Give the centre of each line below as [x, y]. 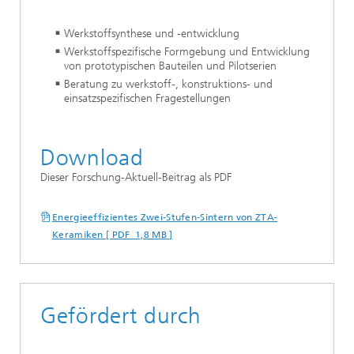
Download [92, 158]
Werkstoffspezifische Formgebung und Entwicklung [187, 52]
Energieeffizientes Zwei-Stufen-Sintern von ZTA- [165, 217]
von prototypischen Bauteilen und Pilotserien [170, 66]
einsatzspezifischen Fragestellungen [147, 98]
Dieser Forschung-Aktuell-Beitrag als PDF [136, 177]
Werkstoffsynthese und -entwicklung [152, 34]
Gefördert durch [121, 316]
